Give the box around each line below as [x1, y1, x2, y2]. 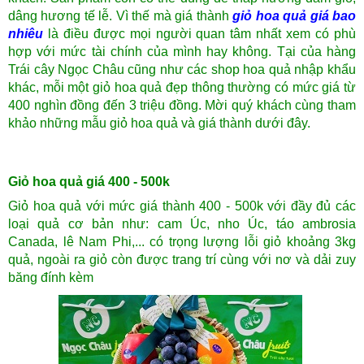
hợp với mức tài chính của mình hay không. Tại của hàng [8, 45, 356, 59]
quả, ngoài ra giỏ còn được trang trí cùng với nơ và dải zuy [8, 253, 356, 267]
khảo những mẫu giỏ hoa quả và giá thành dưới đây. [8, 116, 310, 131]
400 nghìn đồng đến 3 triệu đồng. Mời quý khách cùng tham [8, 98, 356, 113]
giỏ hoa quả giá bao [232, 9, 357, 24]
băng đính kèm [8, 271, 93, 285]
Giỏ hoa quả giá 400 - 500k [8, 175, 170, 189]
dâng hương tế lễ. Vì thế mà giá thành [8, 9, 233, 24]
